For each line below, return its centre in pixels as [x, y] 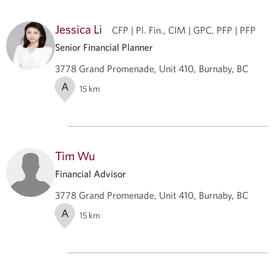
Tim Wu [75, 155]
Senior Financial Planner [104, 47]
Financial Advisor [91, 173]
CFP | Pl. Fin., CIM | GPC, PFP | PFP [184, 30]
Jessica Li [79, 29]
